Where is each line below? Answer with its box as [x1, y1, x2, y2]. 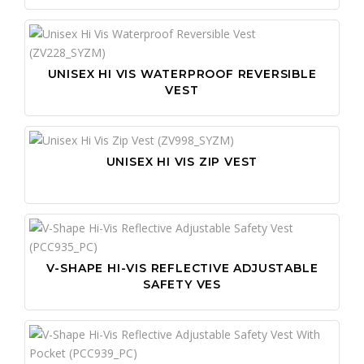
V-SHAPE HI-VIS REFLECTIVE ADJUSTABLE [45, 260, 318, 275]
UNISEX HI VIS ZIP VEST [106, 154, 258, 169]
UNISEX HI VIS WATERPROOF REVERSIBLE [47, 66, 317, 81]
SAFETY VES [142, 276, 221, 292]
